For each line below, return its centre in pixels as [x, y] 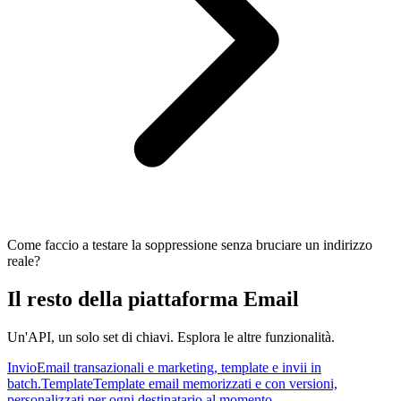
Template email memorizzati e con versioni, [215, 383]
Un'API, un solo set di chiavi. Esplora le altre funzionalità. [171, 337]
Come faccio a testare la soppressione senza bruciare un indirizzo [190, 244]
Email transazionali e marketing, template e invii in [179, 367]
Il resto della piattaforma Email [153, 299]
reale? [24, 260]
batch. [24, 383]
